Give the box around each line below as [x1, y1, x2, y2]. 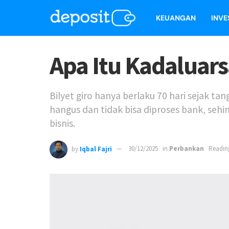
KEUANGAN [156, 13, 196, 22]
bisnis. [50, 117, 75, 129]
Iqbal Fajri [80, 144, 112, 153]
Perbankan [169, 144, 204, 153]
